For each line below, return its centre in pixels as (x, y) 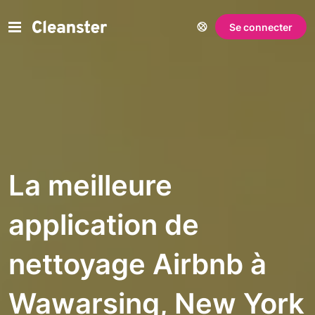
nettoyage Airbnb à (137, 264)
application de (104, 225)
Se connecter (261, 27)
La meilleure (90, 185)
